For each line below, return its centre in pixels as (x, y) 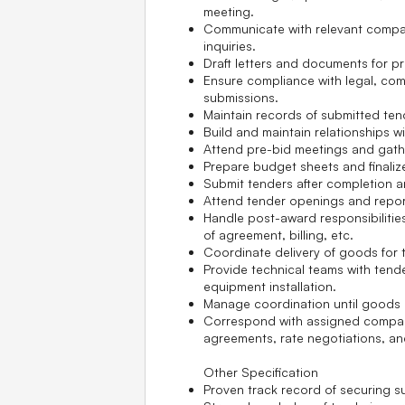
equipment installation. (270, 286)
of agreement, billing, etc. (278, 234)
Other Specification (263, 372)
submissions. (241, 97)
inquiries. (230, 45)
